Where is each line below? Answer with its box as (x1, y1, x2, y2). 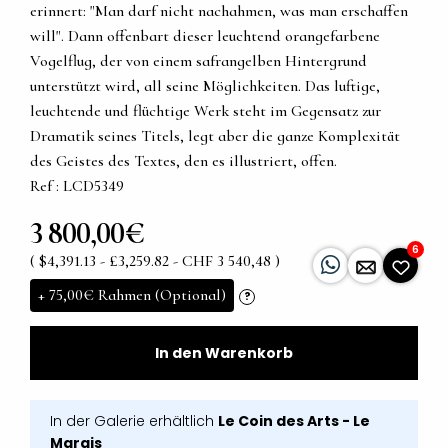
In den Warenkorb (155, 343, 293, 364)
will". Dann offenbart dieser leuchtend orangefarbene (30, 26, 380, 47)
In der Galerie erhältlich (50, 411, 218, 432)
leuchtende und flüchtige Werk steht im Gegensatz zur (30, 101, 381, 122)
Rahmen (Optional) (94, 285, 226, 306)
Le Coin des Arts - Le (218, 411, 370, 432)
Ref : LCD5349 (30, 176, 124, 197)
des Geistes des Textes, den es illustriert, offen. (30, 151, 337, 172)
